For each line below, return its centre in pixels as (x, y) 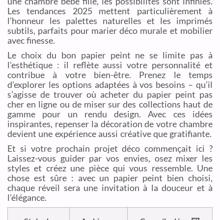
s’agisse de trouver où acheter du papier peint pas (110, 94)
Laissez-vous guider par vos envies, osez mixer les (110, 158)
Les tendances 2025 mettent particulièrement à (110, 11)
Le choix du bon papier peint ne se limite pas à (110, 55)
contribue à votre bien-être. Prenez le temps (110, 74)
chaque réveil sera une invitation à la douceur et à (110, 187)
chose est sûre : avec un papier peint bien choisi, (110, 178)
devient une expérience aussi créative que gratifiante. (110, 133)
